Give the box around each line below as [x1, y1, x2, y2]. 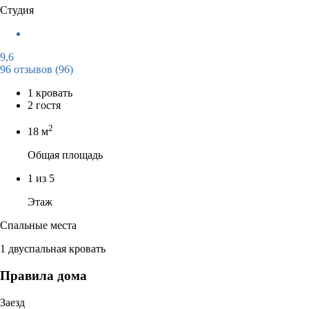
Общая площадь [28, 149, 103, 161]
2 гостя [28, 99, 61, 111]
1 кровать [28, 86, 72, 99]
